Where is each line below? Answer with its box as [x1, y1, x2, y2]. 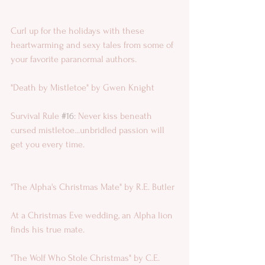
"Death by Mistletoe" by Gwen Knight [11, 82, 157, 93]
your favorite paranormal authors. [11, 53, 137, 64]
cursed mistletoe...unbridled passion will [11, 124, 167, 135]
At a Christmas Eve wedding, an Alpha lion [11, 209, 175, 221]
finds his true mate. [11, 224, 85, 235]
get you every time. [11, 138, 85, 150]
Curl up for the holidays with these [11, 25, 147, 36]
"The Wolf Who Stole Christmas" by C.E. [11, 252, 162, 263]
